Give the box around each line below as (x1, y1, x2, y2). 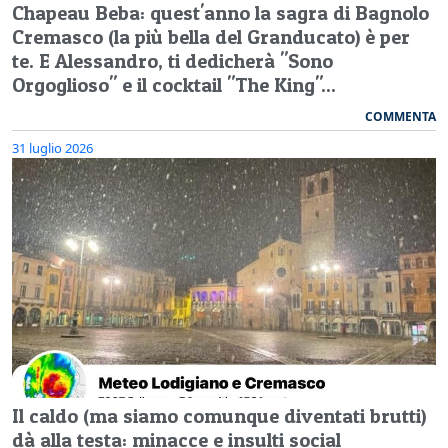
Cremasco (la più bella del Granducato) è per (12, 24, 410, 49)
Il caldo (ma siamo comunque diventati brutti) (12, 403, 426, 428)
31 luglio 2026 (12, 138, 93, 157)
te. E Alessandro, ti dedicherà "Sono (12, 48, 333, 73)
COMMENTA (365, 107, 436, 125)
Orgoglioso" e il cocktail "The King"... (12, 72, 336, 97)
